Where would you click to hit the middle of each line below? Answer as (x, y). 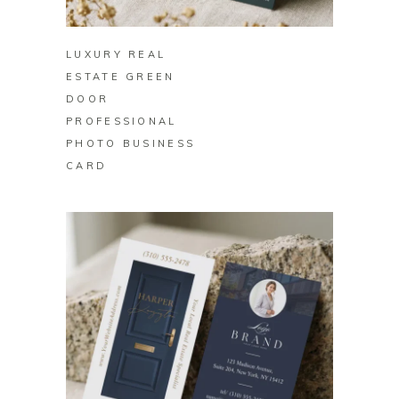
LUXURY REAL (116, 55)
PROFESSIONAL (122, 122)
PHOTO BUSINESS (131, 144)
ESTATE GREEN (121, 77)
